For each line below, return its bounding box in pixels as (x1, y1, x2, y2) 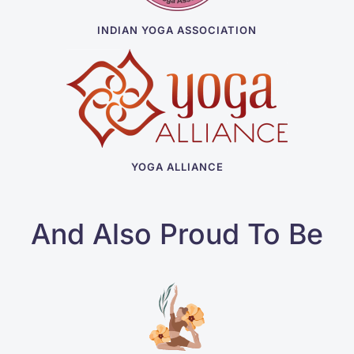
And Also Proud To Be (31, 217, 323, 252)
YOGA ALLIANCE (130, 160, 224, 174)
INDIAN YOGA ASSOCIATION (97, 24, 257, 37)
